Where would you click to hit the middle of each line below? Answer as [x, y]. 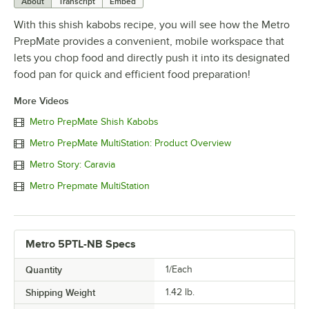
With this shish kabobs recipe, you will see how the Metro [152, 24]
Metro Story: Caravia [72, 165]
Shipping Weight [60, 292]
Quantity [44, 269]
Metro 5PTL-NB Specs [81, 244]
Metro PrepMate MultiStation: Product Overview [130, 143]
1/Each [179, 269]
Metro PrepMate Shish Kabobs [94, 122]
